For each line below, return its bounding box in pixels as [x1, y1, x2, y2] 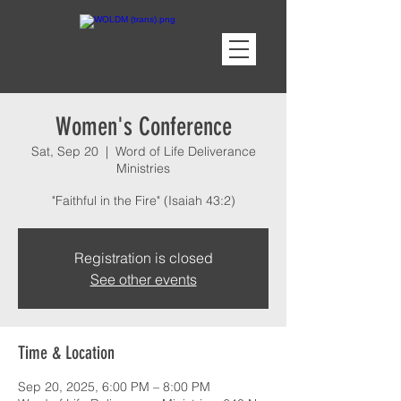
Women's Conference [55, 112, 232, 141]
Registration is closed [73, 249, 213, 267]
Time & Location [18, 342, 115, 363]
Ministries [116, 160, 170, 176]
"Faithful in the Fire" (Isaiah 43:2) [51, 192, 235, 209]
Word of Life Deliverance [115, 143, 256, 159]
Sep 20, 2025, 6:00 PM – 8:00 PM [18, 379, 210, 395]
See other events [90, 270, 197, 288]
